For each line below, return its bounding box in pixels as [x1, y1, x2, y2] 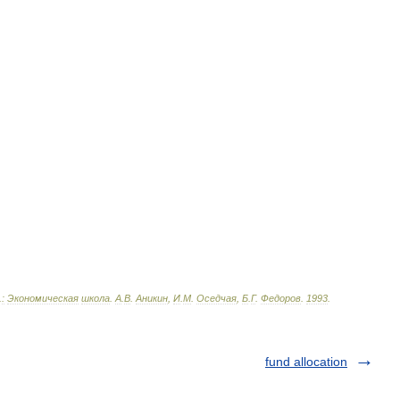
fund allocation [265, 354, 347, 369]
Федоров [261, 293, 301, 304]
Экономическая [7, 293, 79, 304]
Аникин [136, 293, 168, 304]
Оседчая [196, 293, 237, 304]
